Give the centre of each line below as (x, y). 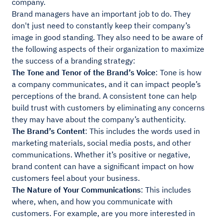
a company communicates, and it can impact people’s (106, 84)
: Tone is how (178, 73)
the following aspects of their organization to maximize (108, 49)
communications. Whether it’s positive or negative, (101, 155)
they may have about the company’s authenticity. (99, 120)
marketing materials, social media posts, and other (101, 143)
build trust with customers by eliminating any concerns (108, 108)
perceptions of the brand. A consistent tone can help (104, 96)
